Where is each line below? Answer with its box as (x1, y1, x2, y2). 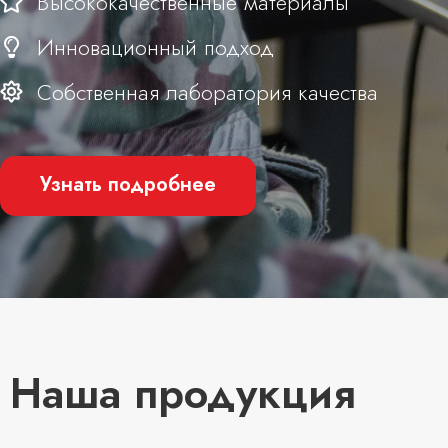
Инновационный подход (37, 31, 275, 63)
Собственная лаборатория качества (37, 76, 379, 108)
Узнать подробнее (40, 170, 217, 199)
